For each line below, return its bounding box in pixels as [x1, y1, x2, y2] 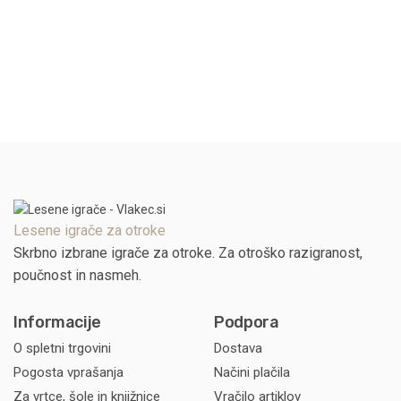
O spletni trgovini [13, 339, 111, 356]
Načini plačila [214, 363, 290, 380]
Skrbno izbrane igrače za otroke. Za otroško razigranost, [13, 244, 363, 262]
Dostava [214, 339, 262, 356]
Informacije [13, 312, 102, 333]
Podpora [214, 312, 279, 333]
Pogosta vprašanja [13, 363, 124, 380]
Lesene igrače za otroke [13, 222, 166, 240]
